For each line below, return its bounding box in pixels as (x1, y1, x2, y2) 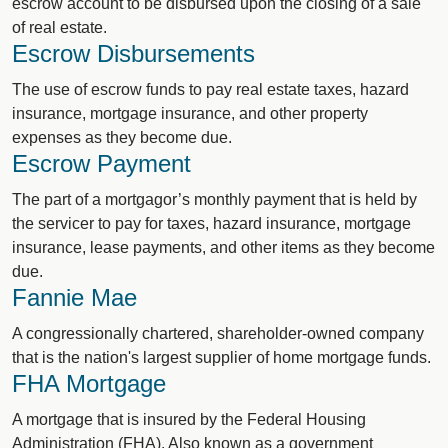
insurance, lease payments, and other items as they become (12, 239, 435, 256)
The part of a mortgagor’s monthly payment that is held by (12, 191, 417, 208)
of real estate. (12, 19, 107, 36)
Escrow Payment (12, 150, 191, 177)
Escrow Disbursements (12, 40, 255, 67)
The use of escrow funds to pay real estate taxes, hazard (12, 81, 409, 98)
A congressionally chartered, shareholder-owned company (12, 325, 424, 342)
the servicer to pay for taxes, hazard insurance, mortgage (12, 215, 411, 232)
